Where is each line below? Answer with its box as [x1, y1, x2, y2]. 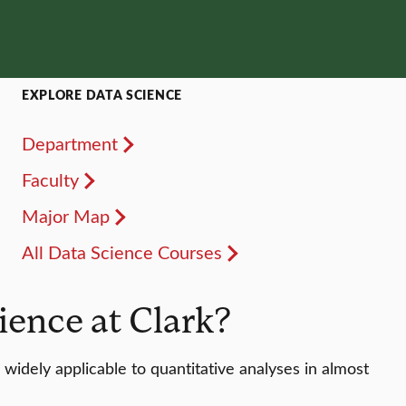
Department [21, 130, 118, 156]
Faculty [21, 167, 79, 192]
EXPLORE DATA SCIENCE [21, 85, 182, 104]
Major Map [21, 203, 110, 228]
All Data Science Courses [21, 239, 222, 265]
